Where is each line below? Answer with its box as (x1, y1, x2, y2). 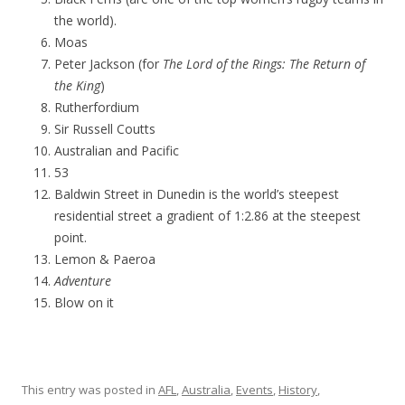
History (278, 381, 317, 398)
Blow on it (54, 294, 114, 311)
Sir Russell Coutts (54, 120, 155, 137)
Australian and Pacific (54, 142, 179, 159)
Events (236, 381, 273, 398)
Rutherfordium (54, 99, 139, 116)
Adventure (54, 272, 111, 289)
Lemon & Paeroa (54, 250, 155, 268)
